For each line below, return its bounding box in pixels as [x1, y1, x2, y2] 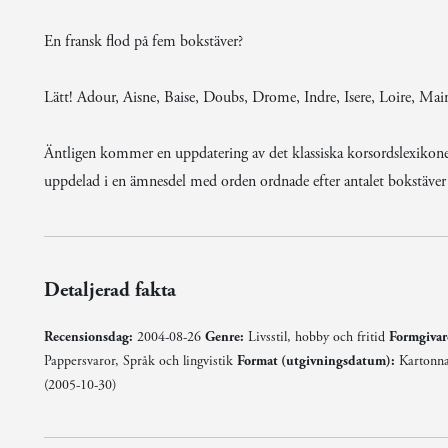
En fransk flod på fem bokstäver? [43, 31, 243, 52]
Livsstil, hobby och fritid [243, 328, 389, 346]
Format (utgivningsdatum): [236, 352, 395, 370]
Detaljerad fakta [43, 278, 176, 303]
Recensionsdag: [43, 328, 133, 346]
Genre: [204, 328, 244, 346]
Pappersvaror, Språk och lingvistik [43, 352, 237, 370]
